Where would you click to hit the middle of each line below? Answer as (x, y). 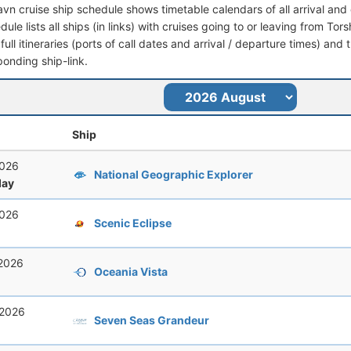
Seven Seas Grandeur (152, 320)
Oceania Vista (131, 271)
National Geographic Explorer (174, 174)
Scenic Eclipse (133, 223)
